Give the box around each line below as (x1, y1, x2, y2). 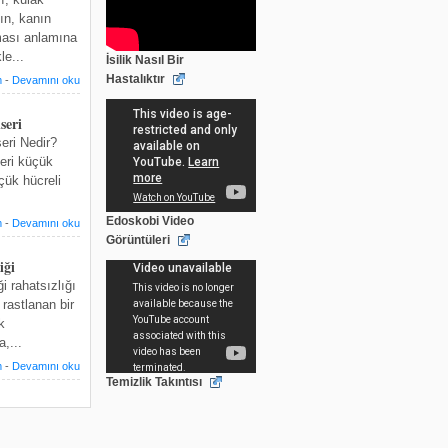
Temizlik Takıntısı (106, 375, 202, 389)
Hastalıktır (106, 72, 165, 86)
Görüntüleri (106, 233, 170, 247)
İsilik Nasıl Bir (106, 53, 184, 67)
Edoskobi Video (106, 214, 194, 228)
